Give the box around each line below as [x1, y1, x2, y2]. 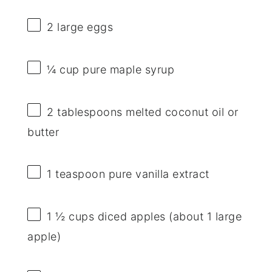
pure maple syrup [79, 63, 175, 76]
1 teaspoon [47, 168, 106, 181]
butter [27, 126, 59, 139]
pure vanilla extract [105, 168, 209, 181]
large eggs [53, 20, 114, 33]
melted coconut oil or [122, 106, 239, 119]
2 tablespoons [47, 106, 123, 119]
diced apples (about [94, 210, 207, 223]
